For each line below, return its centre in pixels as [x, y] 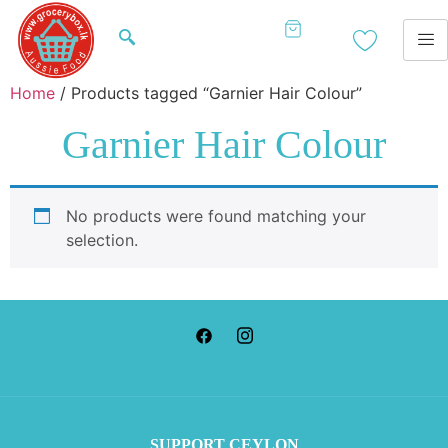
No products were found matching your [216, 215]
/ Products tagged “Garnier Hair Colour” [208, 92]
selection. [102, 239]
